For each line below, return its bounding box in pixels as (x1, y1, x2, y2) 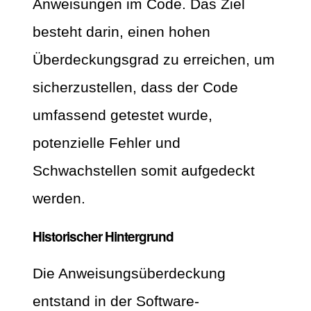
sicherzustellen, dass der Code (33, 78, 238, 95)
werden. (33, 190, 85, 206)
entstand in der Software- (33, 293, 199, 310)
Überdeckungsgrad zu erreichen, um (33, 51, 275, 67)
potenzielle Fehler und (33, 134, 180, 151)
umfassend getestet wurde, (33, 106, 212, 123)
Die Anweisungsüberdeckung (33, 265, 226, 282)
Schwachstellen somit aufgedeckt (33, 162, 255, 178)
